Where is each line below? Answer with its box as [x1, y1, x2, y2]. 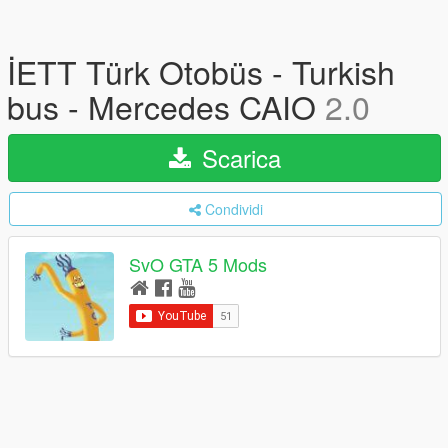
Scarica [194, 140, 281, 175]
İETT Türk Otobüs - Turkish [7, 48, 395, 94]
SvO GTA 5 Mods [129, 251, 267, 278]
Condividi [204, 199, 263, 219]
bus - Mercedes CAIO [7, 83, 325, 129]
